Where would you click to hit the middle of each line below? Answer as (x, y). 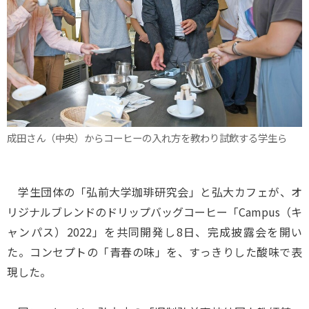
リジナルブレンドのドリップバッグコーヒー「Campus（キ (154, 212)
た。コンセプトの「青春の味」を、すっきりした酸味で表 (154, 252)
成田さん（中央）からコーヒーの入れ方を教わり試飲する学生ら (147, 137)
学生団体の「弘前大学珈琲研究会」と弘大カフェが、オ (154, 192)
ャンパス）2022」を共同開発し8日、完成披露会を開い (154, 232)
